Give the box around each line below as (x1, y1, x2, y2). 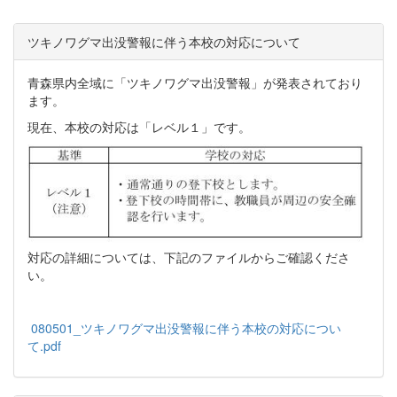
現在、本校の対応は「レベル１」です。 (27, 117, 251, 136)
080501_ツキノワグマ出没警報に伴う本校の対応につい (31, 318, 341, 337)
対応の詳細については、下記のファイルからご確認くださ (27, 247, 350, 266)
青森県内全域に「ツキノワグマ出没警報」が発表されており (27, 73, 362, 91)
